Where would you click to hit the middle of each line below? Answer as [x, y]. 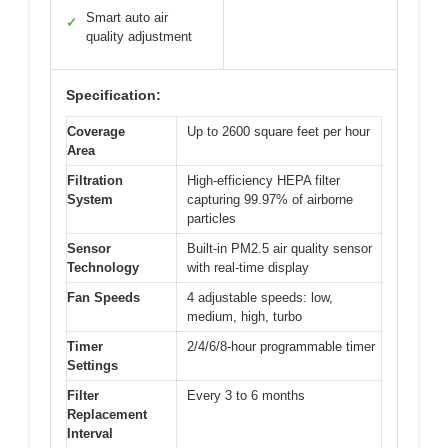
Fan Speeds [103, 297]
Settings [92, 365]
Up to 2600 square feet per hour [278, 131]
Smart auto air [127, 17]
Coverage [96, 131]
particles [211, 218]
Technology [103, 267]
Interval [90, 433]
